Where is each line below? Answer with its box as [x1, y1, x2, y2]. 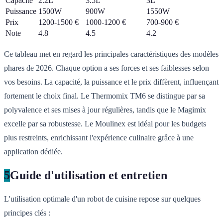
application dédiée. [4, 147, 63, 156]
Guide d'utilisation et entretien [10, 169, 167, 182]
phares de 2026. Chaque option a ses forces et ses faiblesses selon [4, 64, 209, 73]
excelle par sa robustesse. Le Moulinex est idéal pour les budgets [4, 119, 206, 128]
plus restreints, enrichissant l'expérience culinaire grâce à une [4, 133, 194, 142]
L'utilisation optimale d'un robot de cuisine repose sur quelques [4, 195, 201, 204]
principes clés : [4, 209, 50, 218]
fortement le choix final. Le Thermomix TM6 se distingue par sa [4, 92, 205, 101]
